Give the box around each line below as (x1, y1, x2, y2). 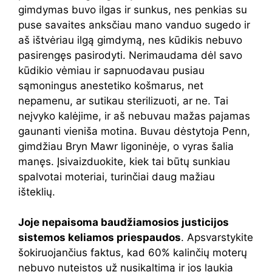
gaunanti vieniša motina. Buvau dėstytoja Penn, (18, 124, 250, 137)
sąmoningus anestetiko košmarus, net (18, 79, 203, 92)
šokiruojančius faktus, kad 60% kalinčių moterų (18, 246, 247, 259)
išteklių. (18, 185, 55, 198)
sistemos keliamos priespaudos (18, 231, 181, 244)
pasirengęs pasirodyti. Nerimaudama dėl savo (18, 49, 242, 61)
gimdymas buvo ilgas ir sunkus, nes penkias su (18, 3, 247, 16)
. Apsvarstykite (181, 231, 253, 244)
